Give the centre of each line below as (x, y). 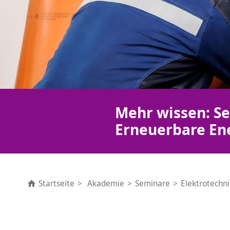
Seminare (152, 183)
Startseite (56, 183)
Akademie (106, 183)
